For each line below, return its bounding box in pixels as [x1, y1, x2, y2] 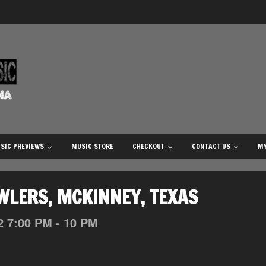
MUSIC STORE [71, 141, 113, 151]
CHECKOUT [132, 141, 164, 151]
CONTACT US [192, 141, 230, 151]
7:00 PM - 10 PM [7, 213, 98, 231]
